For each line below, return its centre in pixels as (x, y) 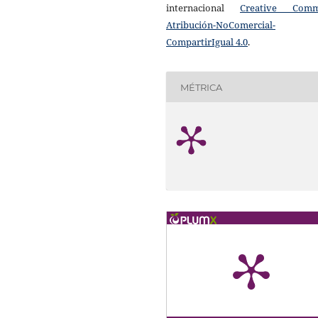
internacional (203, 8)
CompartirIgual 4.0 (207, 42)
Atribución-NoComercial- (221, 25)
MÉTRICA (202, 87)
